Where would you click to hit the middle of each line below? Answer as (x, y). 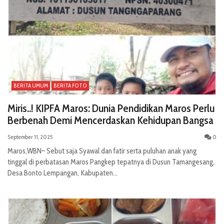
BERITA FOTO (70, 85)
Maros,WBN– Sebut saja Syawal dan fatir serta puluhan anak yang (102, 151)
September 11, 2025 (30, 136)
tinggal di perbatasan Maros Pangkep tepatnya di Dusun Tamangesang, (111, 162)
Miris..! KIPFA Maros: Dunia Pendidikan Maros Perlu (111, 108)
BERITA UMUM (31, 85)
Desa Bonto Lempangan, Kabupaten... (62, 173)
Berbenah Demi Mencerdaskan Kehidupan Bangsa (110, 120)
